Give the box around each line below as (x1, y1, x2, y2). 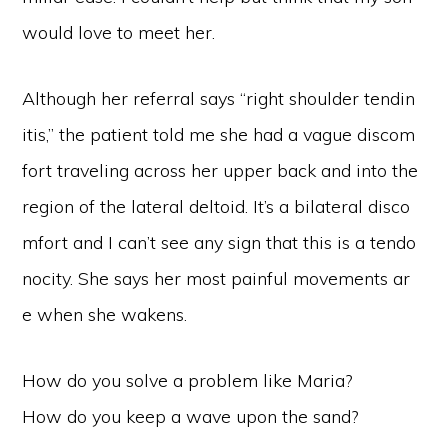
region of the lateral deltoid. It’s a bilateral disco (22, 195, 411, 218)
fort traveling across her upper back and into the (22, 159, 419, 182)
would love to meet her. (22, 21, 216, 44)
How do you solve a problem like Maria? (22, 369, 353, 392)
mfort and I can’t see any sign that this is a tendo (22, 231, 417, 254)
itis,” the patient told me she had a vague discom (22, 123, 416, 146)
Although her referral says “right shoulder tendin (22, 87, 416, 110)
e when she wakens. (22, 303, 188, 326)
